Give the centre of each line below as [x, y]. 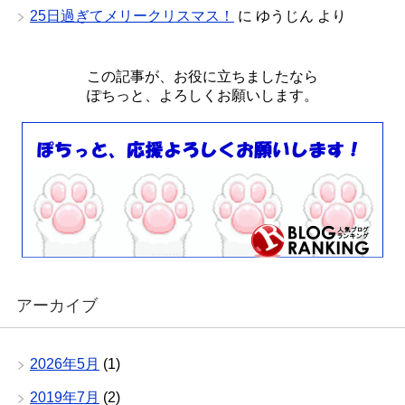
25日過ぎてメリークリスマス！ [132, 16]
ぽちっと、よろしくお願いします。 [202, 96]
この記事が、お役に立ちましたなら [202, 77]
